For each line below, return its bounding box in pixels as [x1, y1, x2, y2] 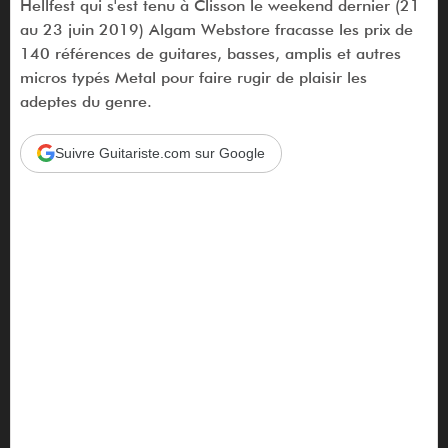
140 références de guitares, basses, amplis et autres [19, 43, 401, 63]
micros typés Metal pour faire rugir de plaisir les [19, 67, 367, 87]
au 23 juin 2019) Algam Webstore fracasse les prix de [19, 19, 413, 39]
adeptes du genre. [19, 91, 152, 111]
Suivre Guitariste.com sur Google [54, 144, 265, 161]
